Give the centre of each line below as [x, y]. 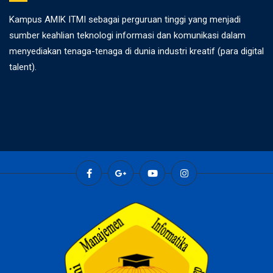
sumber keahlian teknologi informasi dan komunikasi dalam [127, 35]
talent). [23, 67]
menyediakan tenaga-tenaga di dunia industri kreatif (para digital [136, 51]
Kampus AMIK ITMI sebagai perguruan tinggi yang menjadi [125, 19]
